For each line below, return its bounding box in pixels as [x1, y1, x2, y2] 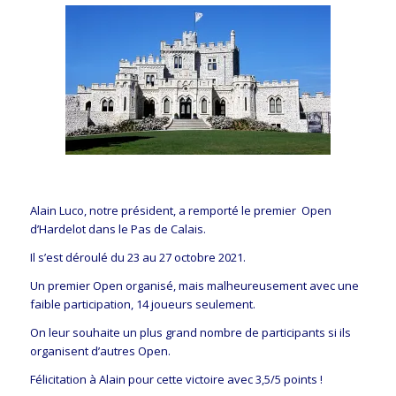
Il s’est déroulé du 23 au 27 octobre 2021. [29, 248, 246, 265]
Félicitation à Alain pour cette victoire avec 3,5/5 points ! [29, 370, 323, 387]
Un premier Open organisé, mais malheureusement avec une [29, 277, 359, 293]
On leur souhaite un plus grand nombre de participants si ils [29, 324, 351, 340]
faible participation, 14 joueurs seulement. [29, 295, 255, 312]
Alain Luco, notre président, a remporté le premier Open [29, 202, 331, 218]
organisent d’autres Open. [29, 342, 171, 359]
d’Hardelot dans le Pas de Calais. [29, 220, 206, 237]
